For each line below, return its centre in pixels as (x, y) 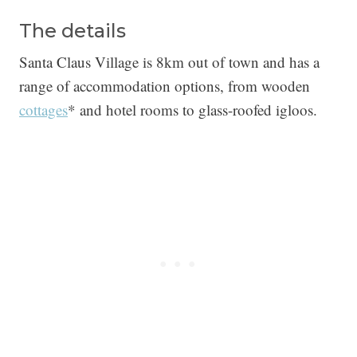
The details (73, 31)
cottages (43, 110)
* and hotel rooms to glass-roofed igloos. (192, 110)
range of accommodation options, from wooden (165, 86)
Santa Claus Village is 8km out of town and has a (169, 62)
